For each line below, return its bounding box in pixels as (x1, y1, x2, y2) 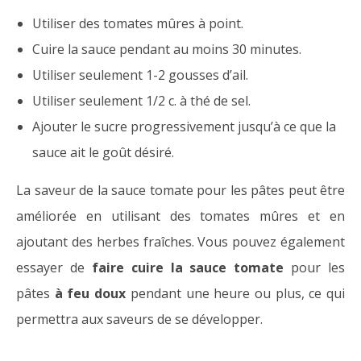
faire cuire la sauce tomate (91, 259, 284, 277)
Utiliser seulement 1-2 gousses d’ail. (32, 66, 248, 85)
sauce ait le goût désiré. (32, 143, 174, 162)
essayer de (16, 259, 92, 277)
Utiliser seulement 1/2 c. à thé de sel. (32, 92, 251, 110)
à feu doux (54, 284, 131, 303)
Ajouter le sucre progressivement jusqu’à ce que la (32, 118, 336, 136)
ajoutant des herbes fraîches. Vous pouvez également (16, 233, 345, 251)
